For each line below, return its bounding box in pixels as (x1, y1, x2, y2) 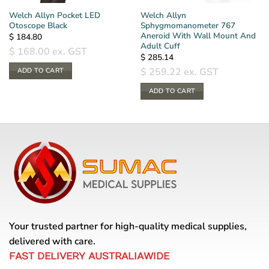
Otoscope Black (8, 20, 67, 32)
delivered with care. (9, 235, 95, 249)
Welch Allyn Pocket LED (8, 10, 100, 22)
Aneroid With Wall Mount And (140, 30, 256, 42)
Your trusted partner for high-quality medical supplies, (9, 220, 247, 234)
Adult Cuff (140, 40, 180, 52)
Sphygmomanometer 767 (140, 20, 235, 32)
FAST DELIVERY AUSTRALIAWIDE (9, 251, 169, 262)
